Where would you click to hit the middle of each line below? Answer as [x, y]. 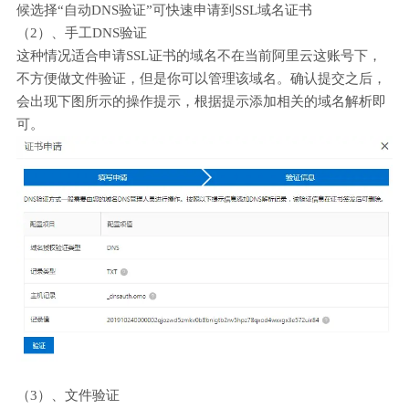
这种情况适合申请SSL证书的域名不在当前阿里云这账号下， [199, 56]
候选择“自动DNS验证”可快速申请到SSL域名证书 [164, 10]
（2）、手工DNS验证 [82, 33]
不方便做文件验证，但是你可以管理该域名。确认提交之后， [201, 79]
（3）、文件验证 [68, 396]
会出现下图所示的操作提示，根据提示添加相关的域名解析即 [201, 102]
